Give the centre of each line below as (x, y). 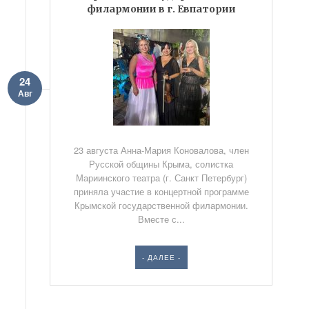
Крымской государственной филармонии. (161, 205)
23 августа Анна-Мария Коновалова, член (161, 150)
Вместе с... (161, 219)
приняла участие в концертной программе (161, 191)
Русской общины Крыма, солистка (161, 164)
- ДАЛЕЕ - (161, 257)
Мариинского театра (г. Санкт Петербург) (161, 178)
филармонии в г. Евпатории (161, 9)
